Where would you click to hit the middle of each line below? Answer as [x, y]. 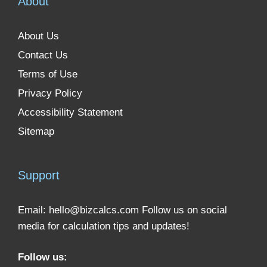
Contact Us [43, 55]
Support [39, 175]
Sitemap [36, 131]
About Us [38, 36]
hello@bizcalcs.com [94, 210]
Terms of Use [48, 74]
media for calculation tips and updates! [104, 226]
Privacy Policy [50, 93]
